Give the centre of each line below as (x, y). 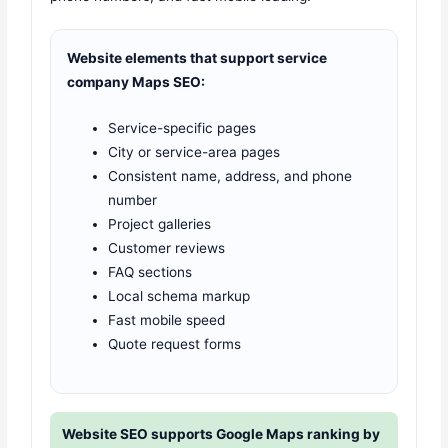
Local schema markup (179, 296)
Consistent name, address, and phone (230, 176)
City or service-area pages (194, 152)
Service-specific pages (182, 128)
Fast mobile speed (167, 320)
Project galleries (160, 224)
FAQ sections (150, 272)
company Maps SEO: (136, 82)
